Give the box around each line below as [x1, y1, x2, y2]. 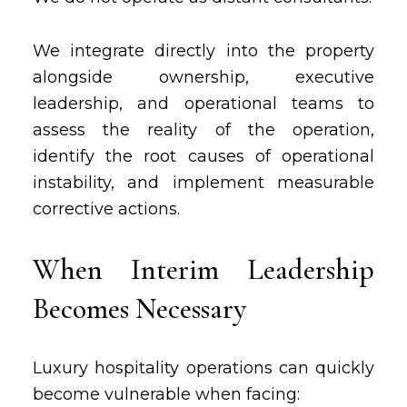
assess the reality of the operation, [32, 120, 375, 140]
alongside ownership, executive [32, 67, 375, 87]
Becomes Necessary [32, 291, 246, 326]
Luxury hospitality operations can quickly [32, 358, 375, 378]
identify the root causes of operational [32, 146, 375, 166]
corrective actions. [32, 199, 180, 219]
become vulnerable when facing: [32, 384, 300, 404]
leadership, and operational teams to [32, 94, 375, 114]
